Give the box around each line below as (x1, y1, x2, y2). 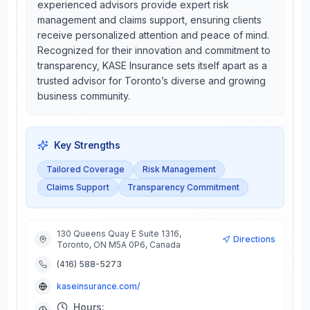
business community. (37, 90, 130, 102)
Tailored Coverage (46, 164, 125, 174)
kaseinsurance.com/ (57, 281, 140, 291)
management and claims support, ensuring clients (37, 14, 262, 26)
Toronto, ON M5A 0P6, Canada (57, 239, 181, 250)
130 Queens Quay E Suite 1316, (57, 228, 181, 239)
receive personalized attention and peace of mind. (37, 29, 269, 41)
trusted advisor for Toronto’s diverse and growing (37, 75, 266, 86)
